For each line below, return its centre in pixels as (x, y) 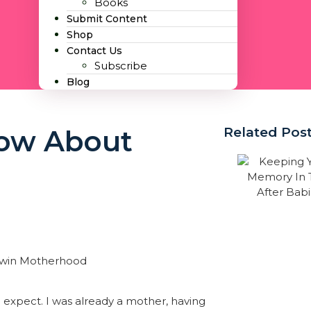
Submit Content (107, 19)
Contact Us (94, 51)
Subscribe (120, 66)
